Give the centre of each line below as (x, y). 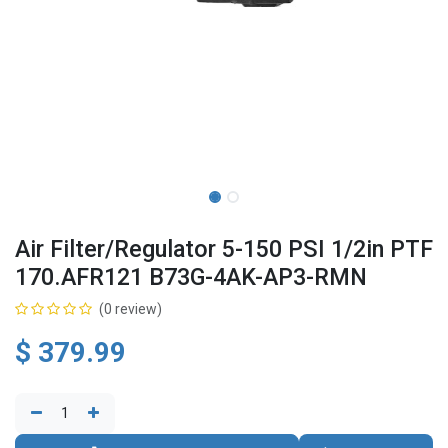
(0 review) (130, 309)
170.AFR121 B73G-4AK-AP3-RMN (191, 277)
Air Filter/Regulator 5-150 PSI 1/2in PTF (224, 249)
